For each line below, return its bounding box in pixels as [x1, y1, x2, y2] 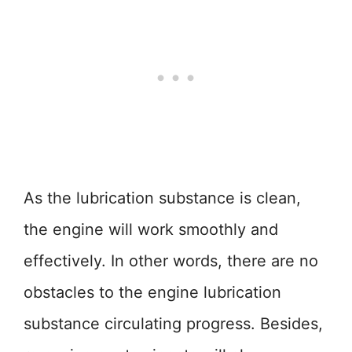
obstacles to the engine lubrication [24, 283, 281, 302]
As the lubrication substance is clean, [24, 189, 301, 207]
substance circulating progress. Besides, [24, 314, 323, 333]
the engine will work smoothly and [24, 220, 278, 239]
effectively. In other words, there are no [24, 251, 318, 270]
